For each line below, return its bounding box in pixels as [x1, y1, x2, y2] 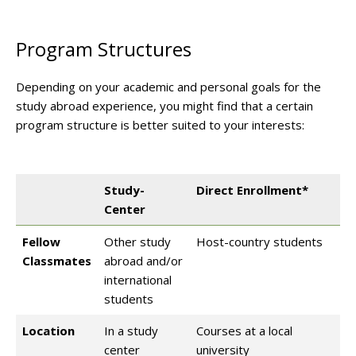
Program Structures [16, 36, 192, 63]
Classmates [22, 253, 91, 269]
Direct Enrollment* [196, 182, 308, 199]
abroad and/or [104, 253, 183, 269]
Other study [104, 234, 171, 250]
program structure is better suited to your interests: [16, 117, 304, 133]
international [104, 272, 172, 288]
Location [22, 323, 75, 339]
